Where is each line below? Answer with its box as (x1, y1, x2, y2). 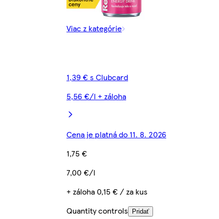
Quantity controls (66, 205, 128, 217)
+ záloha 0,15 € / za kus (66, 186, 148, 197)
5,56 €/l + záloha (66, 90, 126, 102)
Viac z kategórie (66, 22, 122, 34)
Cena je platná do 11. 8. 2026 (66, 129, 166, 140)
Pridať (132, 208, 149, 216)
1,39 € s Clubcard (66, 71, 128, 83)
